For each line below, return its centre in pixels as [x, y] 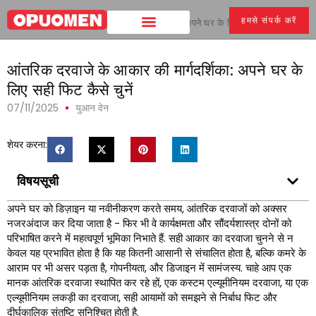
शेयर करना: [27, 145]
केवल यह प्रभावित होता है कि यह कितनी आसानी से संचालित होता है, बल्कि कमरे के [157, 253]
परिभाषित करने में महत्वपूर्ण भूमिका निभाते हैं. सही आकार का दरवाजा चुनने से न [150, 238]
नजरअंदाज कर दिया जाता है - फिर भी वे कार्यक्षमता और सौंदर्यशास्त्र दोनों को [149, 223]
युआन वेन [92, 108]
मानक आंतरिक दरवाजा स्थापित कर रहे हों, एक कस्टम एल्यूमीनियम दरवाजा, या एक [158, 282]
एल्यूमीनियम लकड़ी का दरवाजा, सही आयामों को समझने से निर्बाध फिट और [142, 297]
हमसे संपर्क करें [269, 20]
